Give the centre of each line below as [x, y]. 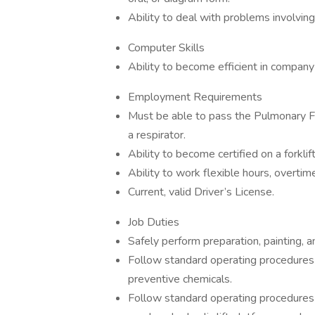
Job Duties [154, 222]
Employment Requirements [195, 97]
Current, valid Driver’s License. [201, 192]
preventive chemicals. [180, 279]
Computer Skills [166, 48]
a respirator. [157, 135]
